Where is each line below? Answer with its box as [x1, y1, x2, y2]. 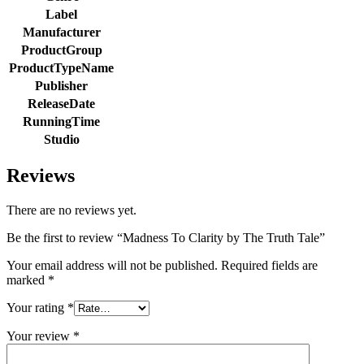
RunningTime [23, 114, 100, 128]
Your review [6, 329, 73, 344]
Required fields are [221, 258, 318, 273]
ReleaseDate [28, 96, 95, 110]
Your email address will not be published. [6, 258, 218, 273]
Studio [43, 132, 80, 146]
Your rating [6, 301, 67, 315]
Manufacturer [22, 24, 101, 39]
